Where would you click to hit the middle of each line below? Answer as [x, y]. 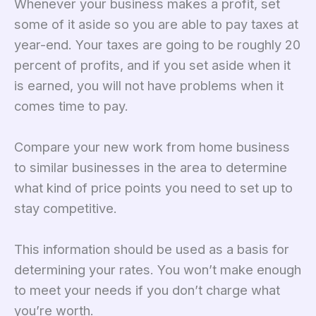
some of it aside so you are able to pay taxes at [156, 24]
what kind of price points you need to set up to [153, 187]
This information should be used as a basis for [152, 249]
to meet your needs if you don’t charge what [147, 290]
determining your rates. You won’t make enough [158, 270]
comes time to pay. [71, 105]
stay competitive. [66, 208]
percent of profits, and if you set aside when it [152, 65]
